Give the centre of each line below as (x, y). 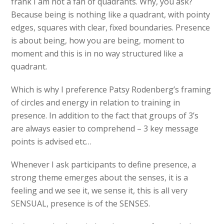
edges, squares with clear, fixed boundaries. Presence (111, 28)
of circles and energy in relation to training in (96, 103)
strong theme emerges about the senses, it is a (100, 178)
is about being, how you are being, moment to (98, 41)
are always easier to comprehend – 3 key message (105, 129)
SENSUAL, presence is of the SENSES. (81, 204)
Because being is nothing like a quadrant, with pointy (111, 15)
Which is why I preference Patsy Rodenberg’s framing (111, 90)
